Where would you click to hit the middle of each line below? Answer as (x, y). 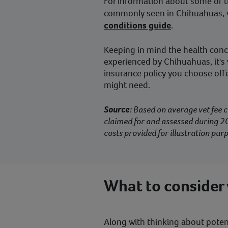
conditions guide (137, 25)
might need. (127, 85)
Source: (118, 109)
